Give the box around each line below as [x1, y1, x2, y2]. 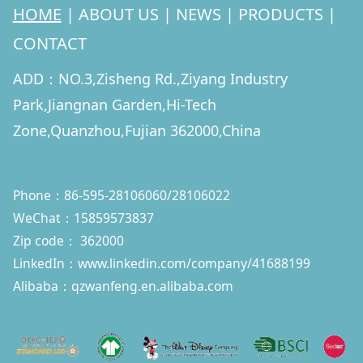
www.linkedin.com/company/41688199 [77, 254, 310, 273]
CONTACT [12, 32, 87, 55]
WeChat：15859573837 [12, 209, 160, 228]
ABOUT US [78, 3, 159, 26]
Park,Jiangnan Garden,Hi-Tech [12, 95, 216, 115]
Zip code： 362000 [12, 232, 124, 250]
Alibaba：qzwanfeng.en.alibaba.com [12, 277, 237, 296]
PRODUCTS [237, 3, 323, 26]
